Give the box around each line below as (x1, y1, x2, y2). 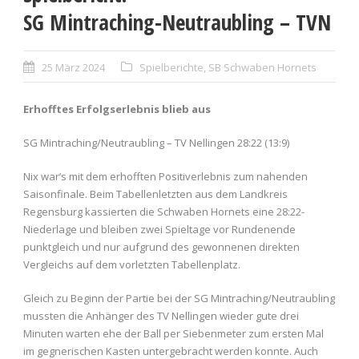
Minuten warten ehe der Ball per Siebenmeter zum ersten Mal (23, 326, 324, 341)
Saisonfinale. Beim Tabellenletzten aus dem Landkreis (23, 187, 288, 202)
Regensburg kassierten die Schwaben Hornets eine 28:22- (23, 204, 305, 220)
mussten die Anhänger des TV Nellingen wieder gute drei (23, 309, 299, 324)
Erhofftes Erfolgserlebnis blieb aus (23, 102, 211, 117)
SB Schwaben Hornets (208, 60, 317, 75)
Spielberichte (139, 60, 204, 75)
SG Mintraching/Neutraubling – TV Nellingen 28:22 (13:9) (23, 135, 289, 151)
